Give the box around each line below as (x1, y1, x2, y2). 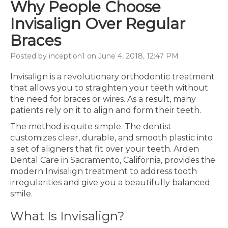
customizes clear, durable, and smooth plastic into (10, 133, 213, 142)
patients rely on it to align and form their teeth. (10, 105, 203, 115)
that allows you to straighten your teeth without (10, 83, 208, 93)
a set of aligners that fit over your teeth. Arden (10, 144, 199, 154)
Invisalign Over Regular (10, 14, 185, 33)
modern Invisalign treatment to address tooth (10, 166, 197, 176)
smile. (10, 189, 33, 198)
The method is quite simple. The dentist (10, 122, 172, 131)
